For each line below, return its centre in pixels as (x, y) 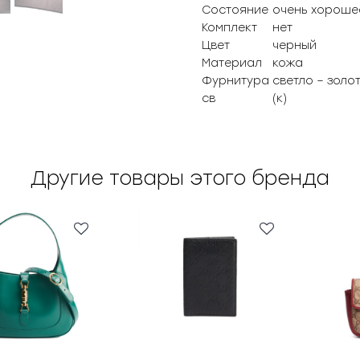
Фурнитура (235, 81)
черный (294, 45)
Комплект (229, 28)
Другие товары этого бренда (180, 178)
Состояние (235, 10)
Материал (231, 63)
